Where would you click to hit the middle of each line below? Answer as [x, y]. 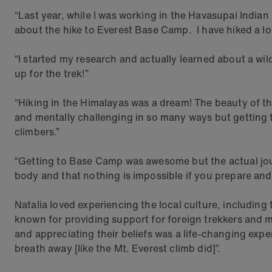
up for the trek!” [52, 73]
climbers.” [37, 132]
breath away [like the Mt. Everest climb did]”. [118, 248]
